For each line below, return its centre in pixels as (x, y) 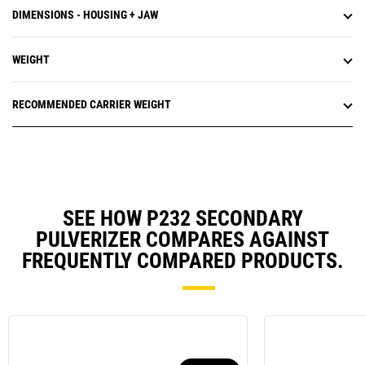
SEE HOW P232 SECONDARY (182, 219)
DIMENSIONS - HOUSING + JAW (85, 15)
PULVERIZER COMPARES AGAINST (182, 240)
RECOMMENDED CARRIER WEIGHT (92, 105)
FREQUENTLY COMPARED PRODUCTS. (182, 261)
